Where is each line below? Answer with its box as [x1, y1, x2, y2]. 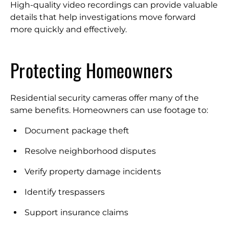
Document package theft [25, 126, 129, 135]
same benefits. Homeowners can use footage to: [10, 105, 208, 115]
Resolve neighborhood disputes [25, 146, 156, 156]
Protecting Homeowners [10, 56, 173, 83]
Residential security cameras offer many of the [10, 93, 199, 103]
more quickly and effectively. [10, 25, 127, 34]
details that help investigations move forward [10, 12, 196, 22]
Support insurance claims [25, 208, 128, 217]
